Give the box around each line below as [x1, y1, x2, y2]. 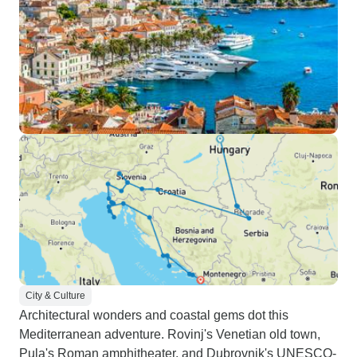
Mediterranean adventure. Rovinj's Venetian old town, [19, 328, 320, 341]
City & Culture [25, 290, 85, 301]
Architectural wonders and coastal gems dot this [19, 308, 288, 322]
